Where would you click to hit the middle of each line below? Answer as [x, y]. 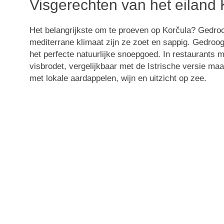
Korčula [176, 30]
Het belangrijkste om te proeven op [96, 30]
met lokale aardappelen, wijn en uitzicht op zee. [118, 78]
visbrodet [46, 66]
